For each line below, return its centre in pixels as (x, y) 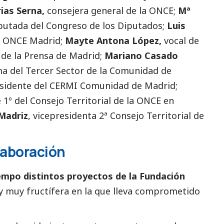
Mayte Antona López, (112, 40)
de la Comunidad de (128, 70)
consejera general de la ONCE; (111, 10)
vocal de (180, 40)
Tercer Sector (55, 70)
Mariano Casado (141, 55)
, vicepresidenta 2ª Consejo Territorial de (116, 115)
